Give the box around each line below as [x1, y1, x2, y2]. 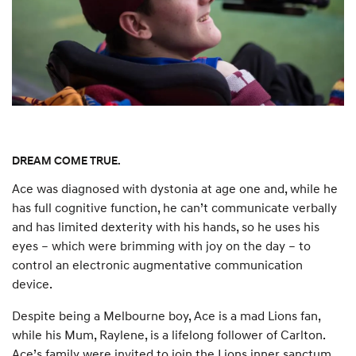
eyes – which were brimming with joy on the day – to [12, 238, 311, 254]
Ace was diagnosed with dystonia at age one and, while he [12, 180, 338, 197]
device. [12, 276, 52, 292]
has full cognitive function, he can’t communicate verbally [12, 199, 337, 216]
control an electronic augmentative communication [12, 257, 303, 273]
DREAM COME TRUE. [12, 153, 121, 168]
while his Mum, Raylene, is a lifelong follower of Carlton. [12, 327, 325, 343]
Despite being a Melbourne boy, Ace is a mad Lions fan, [12, 308, 320, 324]
